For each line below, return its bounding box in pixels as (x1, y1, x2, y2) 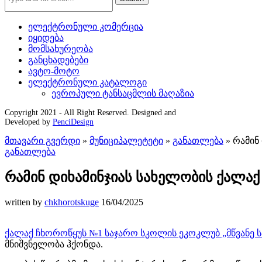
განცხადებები (28, 55, 88, 65)
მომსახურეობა (28, 44, 93, 54)
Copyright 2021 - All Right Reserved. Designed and (5, 108, 176, 117)
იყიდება (28, 33, 64, 43)
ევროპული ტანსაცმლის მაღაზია (51, 88, 194, 98)
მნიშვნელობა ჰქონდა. (5, 239, 103, 249)
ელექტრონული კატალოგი (28, 77, 147, 87)
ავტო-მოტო (28, 66, 80, 76)
